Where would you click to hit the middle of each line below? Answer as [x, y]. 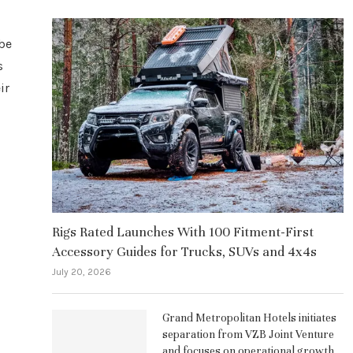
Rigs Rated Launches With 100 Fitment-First [183, 232]
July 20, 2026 [82, 271]
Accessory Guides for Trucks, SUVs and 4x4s [184, 251]
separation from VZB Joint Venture [248, 334]
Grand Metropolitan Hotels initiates [249, 318]
